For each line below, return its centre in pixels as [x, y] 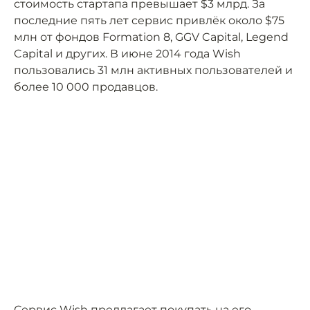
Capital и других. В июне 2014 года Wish [127, 54]
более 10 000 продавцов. [86, 87]
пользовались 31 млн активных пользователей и [153, 70]
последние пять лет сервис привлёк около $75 [149, 20]
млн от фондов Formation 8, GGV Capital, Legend [151, 37]
